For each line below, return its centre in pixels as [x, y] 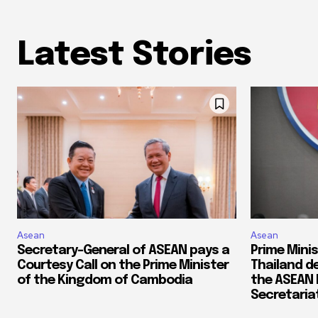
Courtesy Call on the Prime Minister [123, 265]
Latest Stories [134, 56]
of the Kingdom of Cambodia [105, 280]
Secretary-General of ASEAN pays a [123, 250]
